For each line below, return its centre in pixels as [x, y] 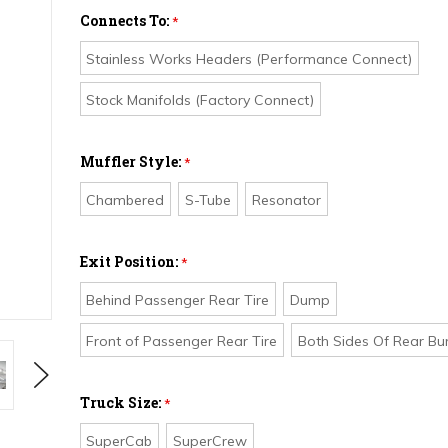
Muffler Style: [131, 162]
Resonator [287, 200]
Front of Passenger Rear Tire [182, 341]
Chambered [125, 200]
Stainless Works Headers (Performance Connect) [249, 59]
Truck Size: [121, 403]
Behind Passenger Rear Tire [178, 300]
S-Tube [208, 200]
